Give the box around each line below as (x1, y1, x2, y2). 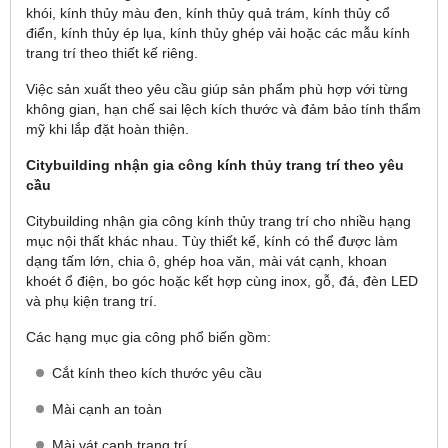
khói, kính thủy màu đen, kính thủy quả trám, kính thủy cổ (26, 5, 390, 21)
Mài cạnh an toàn (52, 401, 162, 417)
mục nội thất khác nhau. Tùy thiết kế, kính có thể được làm (26, 233, 398, 249)
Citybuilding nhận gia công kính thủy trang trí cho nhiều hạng (26, 213, 411, 229)
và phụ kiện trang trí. (26, 293, 157, 309)
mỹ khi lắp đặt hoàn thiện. (26, 121, 189, 137)
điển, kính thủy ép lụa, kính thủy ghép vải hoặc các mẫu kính (26, 25, 410, 41)
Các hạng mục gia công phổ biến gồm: (26, 329, 271, 345)
